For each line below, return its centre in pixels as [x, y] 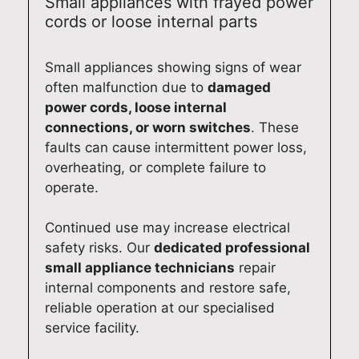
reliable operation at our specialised [160, 308]
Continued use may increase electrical [167, 228]
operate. [72, 187]
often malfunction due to [126, 87]
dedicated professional [232, 248]
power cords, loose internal [136, 107]
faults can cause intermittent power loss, [176, 147]
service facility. [92, 328]
